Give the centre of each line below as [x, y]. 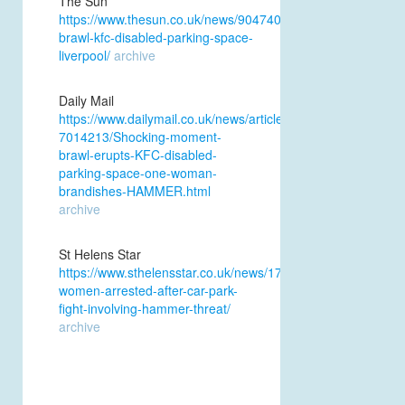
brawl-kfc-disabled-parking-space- [156, 37]
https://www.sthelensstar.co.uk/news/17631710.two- [206, 272]
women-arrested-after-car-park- [148, 290]
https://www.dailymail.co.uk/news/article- [173, 118]
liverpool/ [85, 55]
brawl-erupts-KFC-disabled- [138, 154]
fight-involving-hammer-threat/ [145, 308]
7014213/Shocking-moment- [140, 136]
